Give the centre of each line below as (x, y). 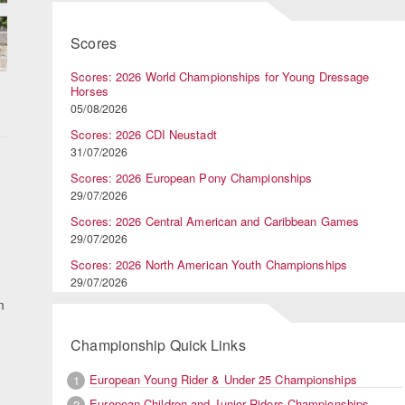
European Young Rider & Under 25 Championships (223, 379)
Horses (89, 91)
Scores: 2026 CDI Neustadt (144, 135)
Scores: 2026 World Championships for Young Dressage (220, 77)
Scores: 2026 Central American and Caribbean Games (215, 221)
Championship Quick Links (158, 345)
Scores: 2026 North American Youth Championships (209, 265)
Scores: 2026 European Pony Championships (192, 178)
